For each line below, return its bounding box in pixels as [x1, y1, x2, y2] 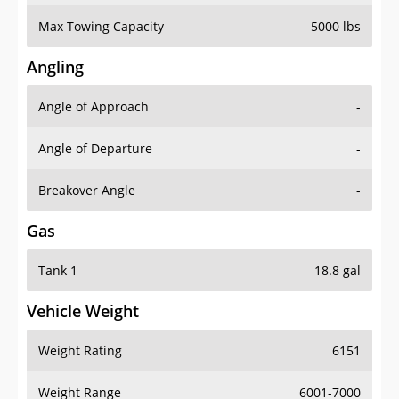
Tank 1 [38, 262, 77, 280]
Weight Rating [38, 342, 122, 360]
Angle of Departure [38, 140, 152, 158]
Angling [27, 56, 84, 78]
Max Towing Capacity [38, 18, 164, 36]
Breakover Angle [38, 182, 135, 199]
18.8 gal [314, 262, 361, 280]
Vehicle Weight [27, 300, 139, 322]
